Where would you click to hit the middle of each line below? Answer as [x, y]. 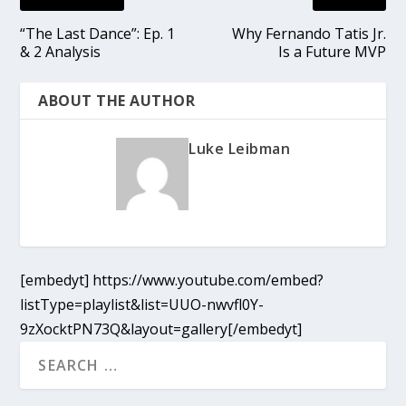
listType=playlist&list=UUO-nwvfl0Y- [142, 304]
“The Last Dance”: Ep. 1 [98, 33]
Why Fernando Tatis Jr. [309, 33]
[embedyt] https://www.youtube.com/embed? [172, 280]
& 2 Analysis [61, 51]
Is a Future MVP [332, 51]
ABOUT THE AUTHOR [117, 100]
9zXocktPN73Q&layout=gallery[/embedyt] [161, 329]
